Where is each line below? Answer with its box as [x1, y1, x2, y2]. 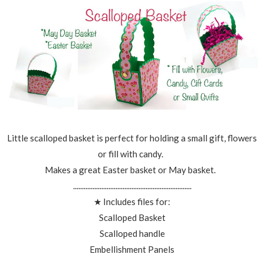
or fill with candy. [97, 148, 167, 159]
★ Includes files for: [94, 196, 170, 207]
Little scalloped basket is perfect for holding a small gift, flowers [7, 132, 257, 143]
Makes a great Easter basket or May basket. [45, 164, 219, 175]
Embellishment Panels [90, 243, 174, 255]
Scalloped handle [99, 227, 165, 239]
